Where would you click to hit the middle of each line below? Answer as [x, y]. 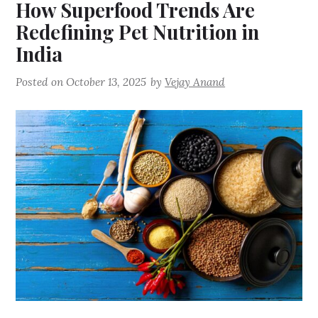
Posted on [41, 82]
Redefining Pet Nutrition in [138, 31]
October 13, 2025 [106, 82]
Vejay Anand [195, 82]
